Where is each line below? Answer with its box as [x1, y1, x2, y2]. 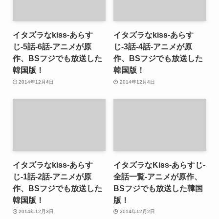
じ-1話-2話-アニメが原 [12, 172, 91, 181]
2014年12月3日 [19, 209, 54, 215]
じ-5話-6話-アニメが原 [12, 42, 91, 51]
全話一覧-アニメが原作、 [113, 172, 202, 181]
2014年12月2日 [119, 209, 155, 215]
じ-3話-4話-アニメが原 [113, 42, 193, 51]
